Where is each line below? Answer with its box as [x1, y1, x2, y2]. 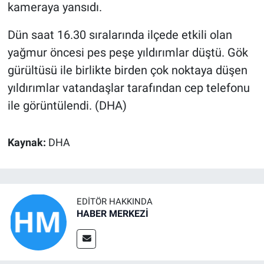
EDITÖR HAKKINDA [77, 196, 153, 207]
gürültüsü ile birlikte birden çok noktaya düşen [7, 63, 247, 78]
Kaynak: [7, 137, 48, 149]
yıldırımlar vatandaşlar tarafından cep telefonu [7, 81, 250, 95]
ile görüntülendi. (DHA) [7, 98, 127, 113]
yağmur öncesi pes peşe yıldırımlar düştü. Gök [7, 45, 248, 60]
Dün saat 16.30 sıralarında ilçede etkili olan [7, 28, 232, 42]
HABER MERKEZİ [77, 208, 148, 220]
